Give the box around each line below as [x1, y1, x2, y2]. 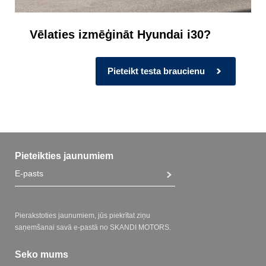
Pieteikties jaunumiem [15, 151, 113, 161]
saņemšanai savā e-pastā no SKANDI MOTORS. [15, 223, 171, 232]
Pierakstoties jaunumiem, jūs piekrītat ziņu [15, 211, 150, 220]
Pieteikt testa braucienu [107, 65, 205, 76]
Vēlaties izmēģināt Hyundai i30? [30, 27, 211, 41]
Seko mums [15, 249, 68, 260]
